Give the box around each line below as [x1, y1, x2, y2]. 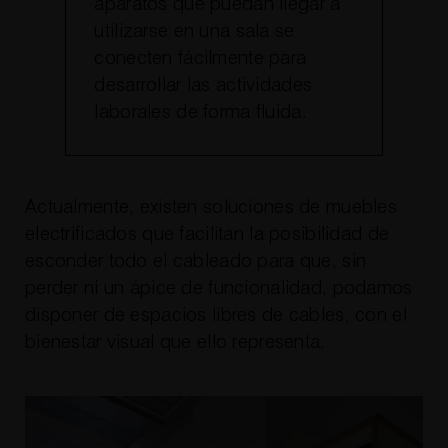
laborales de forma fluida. [94, 103, 307, 123]
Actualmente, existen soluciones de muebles [24, 197, 397, 217]
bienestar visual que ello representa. [24, 332, 326, 352]
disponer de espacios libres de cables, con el [24, 305, 407, 325]
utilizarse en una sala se [94, 22, 295, 42]
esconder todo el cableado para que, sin [24, 251, 367, 271]
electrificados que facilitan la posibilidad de [24, 224, 390, 244]
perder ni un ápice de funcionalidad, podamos [24, 278, 413, 298]
